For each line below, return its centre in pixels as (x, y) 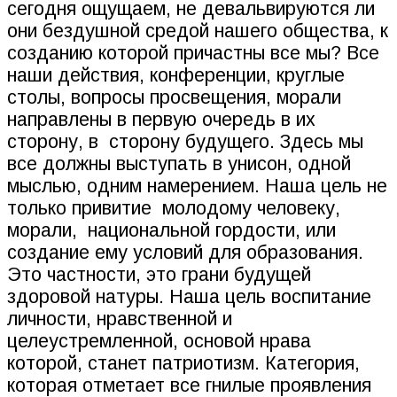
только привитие (79, 209)
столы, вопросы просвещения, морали (174, 98)
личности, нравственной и (120, 319)
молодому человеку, (251, 209)
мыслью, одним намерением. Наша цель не (197, 187)
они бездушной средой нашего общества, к (198, 31)
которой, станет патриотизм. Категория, (183, 364)
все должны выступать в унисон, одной (179, 164)
